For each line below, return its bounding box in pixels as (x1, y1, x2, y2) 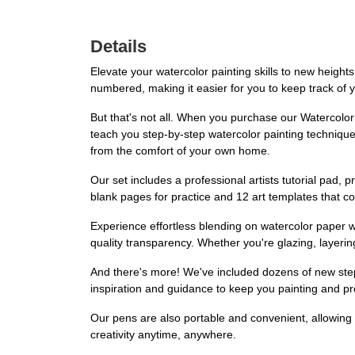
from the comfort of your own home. (90, 144, 270, 157)
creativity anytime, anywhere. (90, 328, 236, 341)
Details (90, 36, 147, 56)
